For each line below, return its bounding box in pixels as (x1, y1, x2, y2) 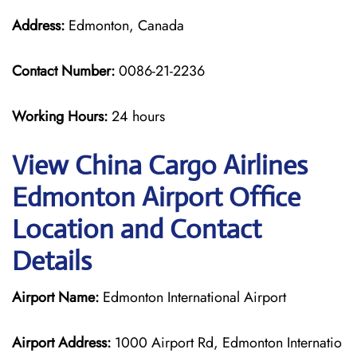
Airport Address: (12, 332, 111, 353)
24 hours (112, 106, 165, 127)
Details (12, 245, 92, 277)
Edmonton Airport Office (12, 181, 300, 214)
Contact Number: (12, 61, 115, 81)
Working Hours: (12, 106, 112, 127)
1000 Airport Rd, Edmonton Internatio (111, 332, 342, 353)
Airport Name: (12, 287, 99, 308)
